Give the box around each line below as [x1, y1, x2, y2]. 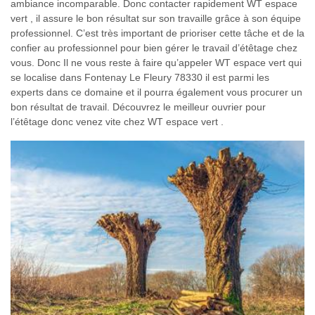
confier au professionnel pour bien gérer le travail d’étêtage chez [11, 41, 297, 53]
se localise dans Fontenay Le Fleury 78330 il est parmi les [11, 71, 269, 83]
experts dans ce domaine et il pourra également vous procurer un [11, 86, 302, 98]
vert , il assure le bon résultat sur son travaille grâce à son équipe [11, 12, 301, 24]
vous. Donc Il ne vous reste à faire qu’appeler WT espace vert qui [11, 56, 302, 68]
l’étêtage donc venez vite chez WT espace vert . [11, 115, 224, 127]
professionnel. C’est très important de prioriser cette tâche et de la [11, 27, 304, 39]
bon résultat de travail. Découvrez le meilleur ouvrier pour [11, 101, 266, 112]
